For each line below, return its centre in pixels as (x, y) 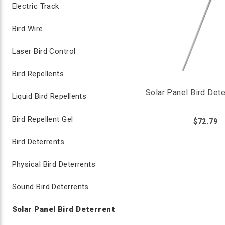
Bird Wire (27, 29)
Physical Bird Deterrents (54, 164)
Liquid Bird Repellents (49, 96)
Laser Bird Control (44, 51)
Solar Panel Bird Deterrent (64, 209)
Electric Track (35, 6)
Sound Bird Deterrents (50, 187)
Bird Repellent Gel (42, 119)
